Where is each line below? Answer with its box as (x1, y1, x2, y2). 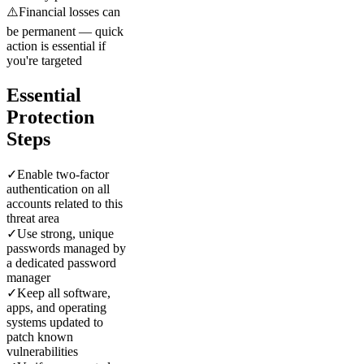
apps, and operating (6, 300, 106, 314)
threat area (6, 210, 59, 225)
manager (6, 270, 50, 284)
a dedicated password (6, 255, 116, 270)
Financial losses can (19, 4, 120, 19)
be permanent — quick (6, 24, 123, 38)
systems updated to (6, 314, 103, 329)
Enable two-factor (17, 167, 109, 181)
